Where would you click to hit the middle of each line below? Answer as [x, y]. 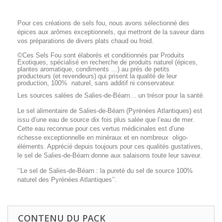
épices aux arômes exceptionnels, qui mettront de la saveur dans [111, 32]
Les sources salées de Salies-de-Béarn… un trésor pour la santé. [111, 95]
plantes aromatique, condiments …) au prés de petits [93, 69]
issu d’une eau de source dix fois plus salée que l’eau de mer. [106, 120]
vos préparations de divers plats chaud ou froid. [85, 41]
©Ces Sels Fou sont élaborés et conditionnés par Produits [101, 55]
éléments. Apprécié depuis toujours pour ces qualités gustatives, [110, 146]
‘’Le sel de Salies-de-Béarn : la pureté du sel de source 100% [105, 171]
